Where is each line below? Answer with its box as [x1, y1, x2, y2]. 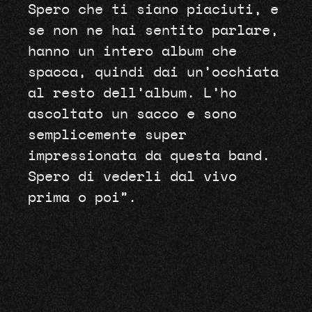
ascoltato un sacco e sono [27, 107, 237, 121]
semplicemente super [27, 127, 187, 142]
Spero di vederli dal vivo [27, 169, 237, 184]
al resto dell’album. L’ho [27, 86, 237, 100]
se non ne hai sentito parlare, [27, 23, 279, 38]
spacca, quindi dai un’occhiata [27, 65, 279, 79]
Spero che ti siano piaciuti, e [27, 2, 279, 17]
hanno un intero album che [27, 44, 237, 58]
